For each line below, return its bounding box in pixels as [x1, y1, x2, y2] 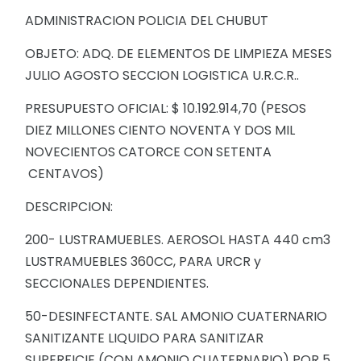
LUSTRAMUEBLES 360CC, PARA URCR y [25, 252, 261, 271]
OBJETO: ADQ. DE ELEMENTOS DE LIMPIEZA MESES [25, 44, 332, 63]
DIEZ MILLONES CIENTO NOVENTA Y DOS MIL [25, 121, 295, 139]
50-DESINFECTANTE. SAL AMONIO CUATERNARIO [25, 307, 327, 326]
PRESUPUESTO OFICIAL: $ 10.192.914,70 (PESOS [25, 99, 306, 118]
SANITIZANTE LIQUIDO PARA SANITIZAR [25, 329, 263, 347]
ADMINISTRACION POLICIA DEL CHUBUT [25, 11, 268, 30]
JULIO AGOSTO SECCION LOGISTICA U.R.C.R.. [25, 66, 302, 85]
